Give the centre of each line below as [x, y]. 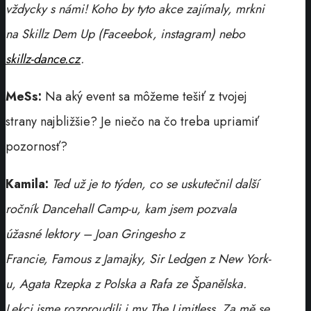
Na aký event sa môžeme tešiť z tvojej [146, 96]
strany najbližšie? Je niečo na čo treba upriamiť [132, 121]
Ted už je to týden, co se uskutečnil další [155, 184]
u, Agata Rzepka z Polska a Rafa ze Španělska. [126, 284]
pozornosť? [36, 146]
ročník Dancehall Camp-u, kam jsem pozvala [121, 209]
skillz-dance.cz [43, 59]
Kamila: [27, 184]
